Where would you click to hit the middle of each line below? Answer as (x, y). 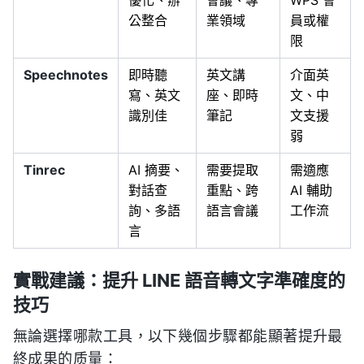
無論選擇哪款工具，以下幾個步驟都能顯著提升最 (178, 337)
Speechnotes (66, 75)
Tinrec (44, 170)
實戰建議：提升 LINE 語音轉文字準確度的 (179, 281)
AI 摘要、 (156, 170)
